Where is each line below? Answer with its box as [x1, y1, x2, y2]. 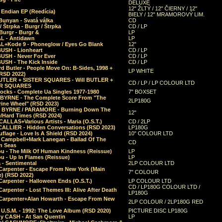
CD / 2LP [128, 118, 150, 124]
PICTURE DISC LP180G [128, 208, 188, 214]
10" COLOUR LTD [128, 130, 173, 136]
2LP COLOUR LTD [128, 160, 174, 166]
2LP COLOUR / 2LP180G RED [128, 199, 203, 205]
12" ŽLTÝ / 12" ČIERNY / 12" [128, 5, 197, 11]
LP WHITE [128, 68, 154, 74]
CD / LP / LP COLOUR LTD [128, 80, 195, 86]
